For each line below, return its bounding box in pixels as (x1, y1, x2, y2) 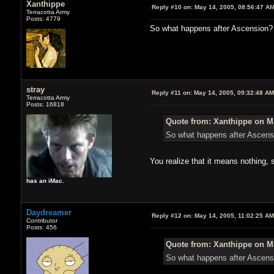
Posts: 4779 (26, 15, 61, 22)
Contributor (26, 217, 57, 224)
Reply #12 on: (151, 212, 193, 219)
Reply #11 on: (151, 89, 192, 96)
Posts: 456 (26, 223, 57, 231)
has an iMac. (26, 177, 64, 184)
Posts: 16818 (26, 100, 64, 108)
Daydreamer (26, 207, 72, 217)
